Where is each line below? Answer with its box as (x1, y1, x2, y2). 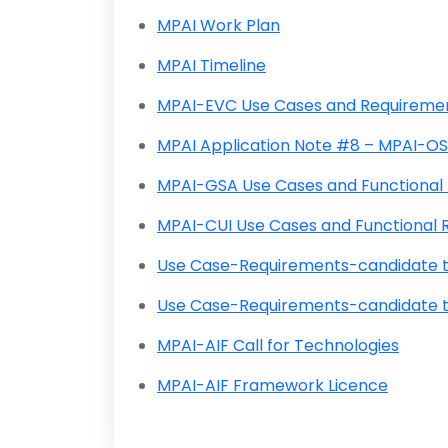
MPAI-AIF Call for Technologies (157, 334, 399, 358)
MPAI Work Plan (157, 14, 280, 38)
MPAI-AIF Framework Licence (157, 374, 388, 398)
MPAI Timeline (157, 54, 266, 78)
